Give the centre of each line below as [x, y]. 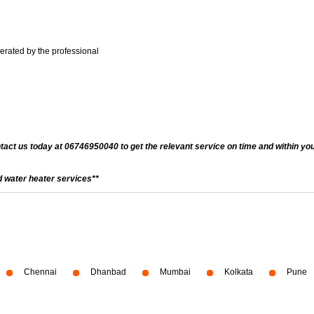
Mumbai [175, 272]
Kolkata [239, 272]
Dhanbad [108, 272]
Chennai [40, 272]
